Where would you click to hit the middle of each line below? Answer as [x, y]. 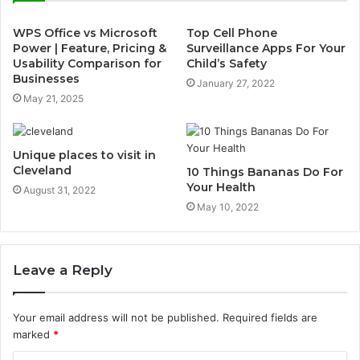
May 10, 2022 [228, 207]
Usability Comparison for [87, 63]
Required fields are [270, 317]
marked [33, 334]
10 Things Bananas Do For [265, 172]
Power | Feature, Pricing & [90, 48]
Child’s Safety [227, 63]
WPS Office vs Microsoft [85, 33]
